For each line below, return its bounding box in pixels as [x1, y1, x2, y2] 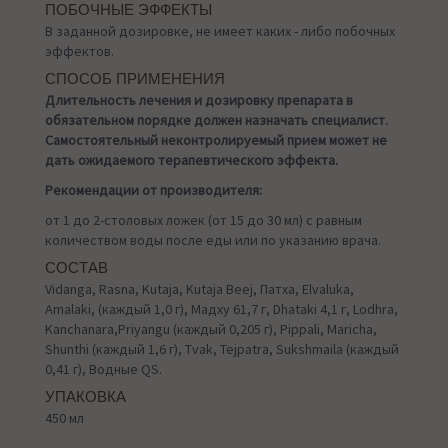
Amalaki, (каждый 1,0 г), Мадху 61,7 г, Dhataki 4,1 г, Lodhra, [45, 300, 398, 319]
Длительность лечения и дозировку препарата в [45, 91, 353, 110]
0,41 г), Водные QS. [45, 360, 162, 379]
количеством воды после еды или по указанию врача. [45, 231, 381, 250]
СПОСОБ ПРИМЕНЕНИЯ [45, 71, 225, 88]
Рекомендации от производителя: [45, 181, 262, 200]
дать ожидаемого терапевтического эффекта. [45, 151, 338, 170]
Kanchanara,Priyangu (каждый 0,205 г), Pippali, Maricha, [45, 320, 377, 339]
